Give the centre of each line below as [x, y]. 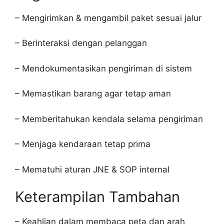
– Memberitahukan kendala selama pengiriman [109, 119]
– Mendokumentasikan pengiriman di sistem [103, 68]
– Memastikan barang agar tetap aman [93, 93]
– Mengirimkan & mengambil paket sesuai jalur [108, 18]
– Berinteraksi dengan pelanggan [81, 43]
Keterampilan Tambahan [97, 197]
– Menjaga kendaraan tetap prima [83, 144]
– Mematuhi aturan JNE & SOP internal [92, 169]
